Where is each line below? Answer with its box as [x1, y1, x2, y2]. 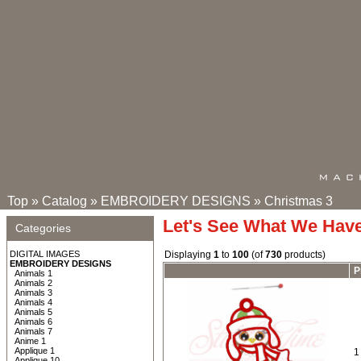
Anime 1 [15, 336, 46, 346]
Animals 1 [15, 268, 52, 278]
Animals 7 [15, 326, 52, 336]
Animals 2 [15, 278, 52, 288]
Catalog [42, 194, 87, 208]
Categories [15, 222, 71, 234]
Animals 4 [15, 297, 52, 307]
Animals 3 [15, 288, 52, 297]
